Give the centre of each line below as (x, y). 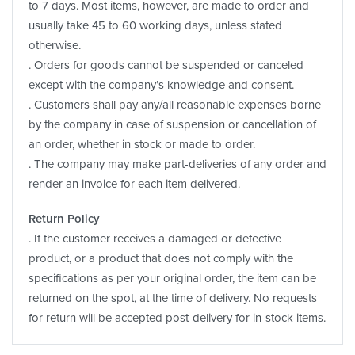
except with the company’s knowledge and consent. (161, 84)
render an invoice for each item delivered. (134, 183)
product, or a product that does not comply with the (161, 258)
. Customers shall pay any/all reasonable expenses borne (175, 104)
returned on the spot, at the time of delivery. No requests (173, 298)
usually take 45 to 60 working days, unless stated (155, 25)
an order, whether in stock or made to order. (142, 144)
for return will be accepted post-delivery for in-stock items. (177, 317)
